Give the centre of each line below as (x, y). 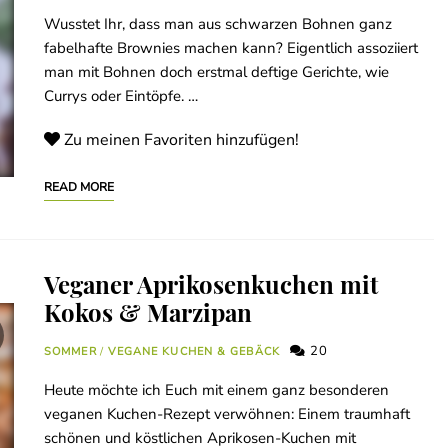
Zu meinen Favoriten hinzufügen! (181, 140)
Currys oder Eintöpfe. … (121, 96)
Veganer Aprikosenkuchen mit (211, 284)
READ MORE (79, 187)
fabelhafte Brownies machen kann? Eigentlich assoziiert (231, 48)
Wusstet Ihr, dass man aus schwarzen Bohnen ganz (218, 24)
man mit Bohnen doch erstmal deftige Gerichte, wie (216, 72)
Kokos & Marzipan (148, 312)
